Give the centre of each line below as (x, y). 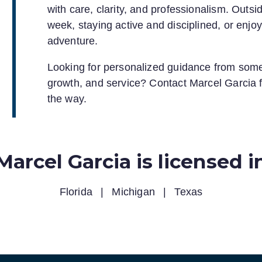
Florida (77, 192)
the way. (67, 99)
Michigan (135, 192)
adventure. (73, 41)
